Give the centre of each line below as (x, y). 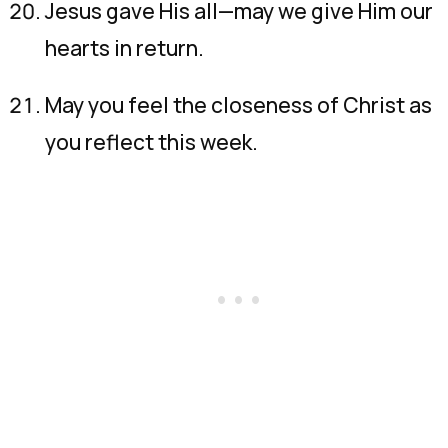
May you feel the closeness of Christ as (238, 105)
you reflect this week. (151, 142)
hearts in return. (124, 48)
